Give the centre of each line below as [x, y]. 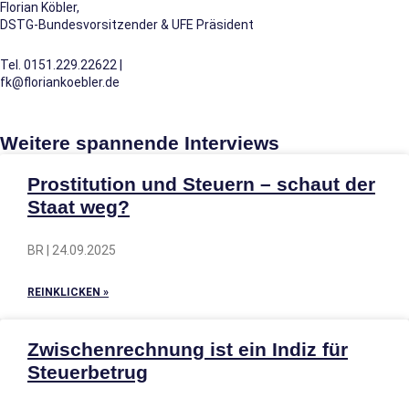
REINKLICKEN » [68, 292]
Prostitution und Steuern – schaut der [201, 184]
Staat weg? [79, 207]
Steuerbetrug [88, 372]
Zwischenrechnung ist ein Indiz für [188, 349]
